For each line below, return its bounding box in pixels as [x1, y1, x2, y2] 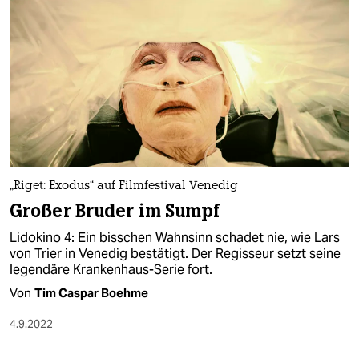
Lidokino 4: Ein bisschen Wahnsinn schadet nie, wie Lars [10, 228, 340, 246]
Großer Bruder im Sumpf [10, 199, 221, 223]
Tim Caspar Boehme [34, 284, 148, 301]
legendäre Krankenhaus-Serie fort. [10, 260, 212, 278]
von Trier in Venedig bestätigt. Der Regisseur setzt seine [10, 244, 341, 262]
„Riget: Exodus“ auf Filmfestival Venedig [10, 179, 238, 192]
